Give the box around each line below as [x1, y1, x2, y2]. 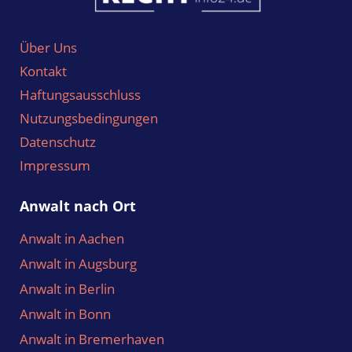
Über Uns [20, 38, 77, 57]
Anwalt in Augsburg [20, 255, 137, 273]
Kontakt [20, 62, 67, 81]
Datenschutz [20, 133, 96, 152]
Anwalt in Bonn [20, 305, 111, 324]
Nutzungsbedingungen [20, 109, 158, 128]
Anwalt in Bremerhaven [20, 330, 164, 349]
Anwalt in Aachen [20, 229, 124, 248]
